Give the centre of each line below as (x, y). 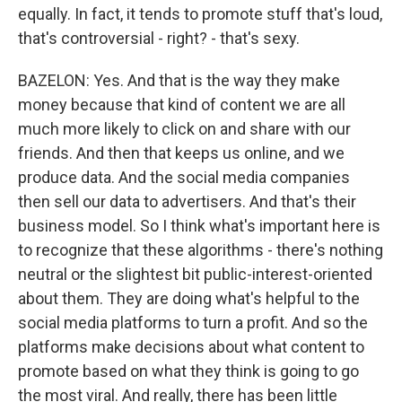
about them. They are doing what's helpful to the (189, 298)
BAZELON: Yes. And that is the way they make (179, 80)
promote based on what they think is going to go (188, 371)
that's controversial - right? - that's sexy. (159, 38)
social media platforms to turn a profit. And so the (193, 323)
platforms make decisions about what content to (191, 347)
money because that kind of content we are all (182, 105)
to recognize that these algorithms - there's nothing (201, 250)
